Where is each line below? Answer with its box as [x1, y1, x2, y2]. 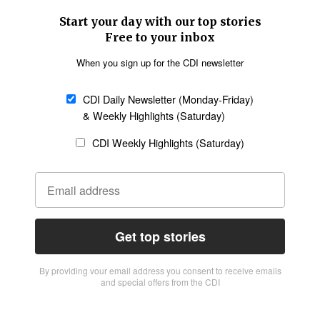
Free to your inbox [105, 30, 215, 44]
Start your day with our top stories [59, 14, 261, 29]
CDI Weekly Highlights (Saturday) [92, 135, 244, 150]
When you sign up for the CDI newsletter [76, 56, 244, 69]
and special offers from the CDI [100, 276, 220, 288]
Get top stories [114, 227, 206, 246]
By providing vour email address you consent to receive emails [39, 264, 281, 276]
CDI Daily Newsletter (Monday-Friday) [83, 91, 254, 106]
